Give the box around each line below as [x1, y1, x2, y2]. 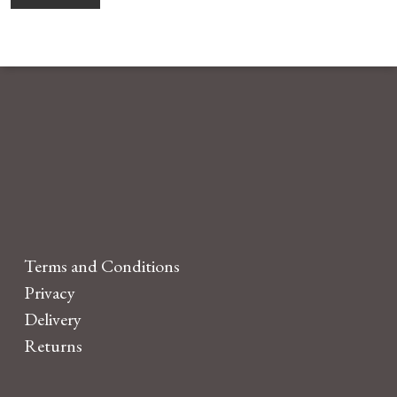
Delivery [23, 307, 82, 331]
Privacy [23, 281, 75, 304]
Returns [23, 334, 82, 357]
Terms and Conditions [23, 254, 180, 277]
